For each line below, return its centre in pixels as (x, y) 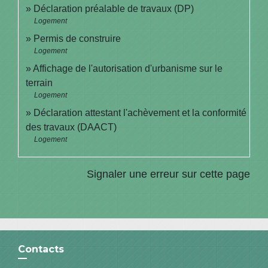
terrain (39, 83)
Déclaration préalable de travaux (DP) (114, 9)
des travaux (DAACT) (71, 127)
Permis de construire (77, 39)
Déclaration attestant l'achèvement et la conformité (140, 113)
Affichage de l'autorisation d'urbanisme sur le (128, 69)
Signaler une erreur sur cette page (168, 174)
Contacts (41, 249)
